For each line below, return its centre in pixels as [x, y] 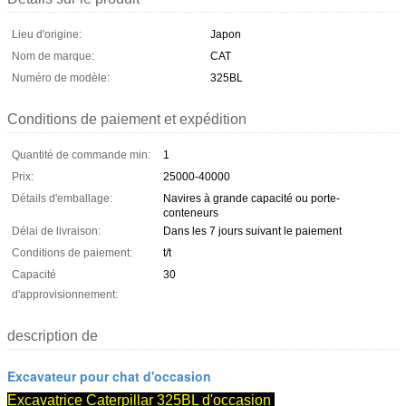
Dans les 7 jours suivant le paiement [252, 231]
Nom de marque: [53, 56]
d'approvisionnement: [65, 294]
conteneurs [191, 213]
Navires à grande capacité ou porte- [251, 198]
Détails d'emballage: [62, 198]
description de [53, 335]
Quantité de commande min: [81, 155]
